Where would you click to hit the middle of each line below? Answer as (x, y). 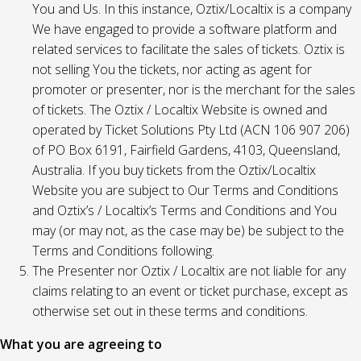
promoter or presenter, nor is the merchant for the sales (194, 89)
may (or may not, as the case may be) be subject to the (188, 230)
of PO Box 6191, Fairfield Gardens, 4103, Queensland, (186, 150)
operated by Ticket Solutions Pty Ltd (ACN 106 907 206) (191, 130)
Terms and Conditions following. (123, 251)
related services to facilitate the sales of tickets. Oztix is (189, 49)
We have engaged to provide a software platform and (185, 29)
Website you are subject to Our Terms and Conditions (185, 190)
